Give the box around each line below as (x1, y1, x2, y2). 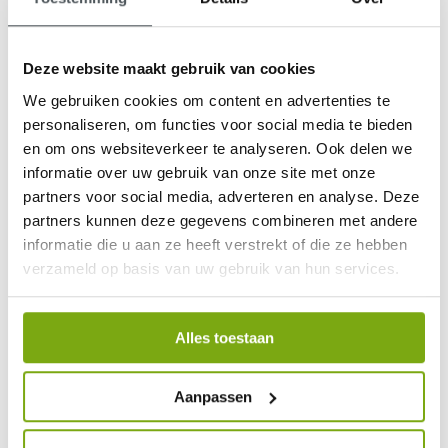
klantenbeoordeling (324, 154, 420, 168)
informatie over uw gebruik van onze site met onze (23, 163, 376, 181)
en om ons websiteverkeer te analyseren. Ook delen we (23, 139, 412, 157)
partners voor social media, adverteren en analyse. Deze (23, 187, 420, 205)
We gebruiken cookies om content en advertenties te (23, 91, 390, 109)
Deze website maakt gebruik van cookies (23, 60, 316, 78)
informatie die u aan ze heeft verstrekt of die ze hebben (23, 235, 407, 253)
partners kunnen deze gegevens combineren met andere (23, 211, 418, 229)
